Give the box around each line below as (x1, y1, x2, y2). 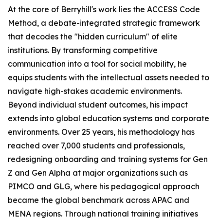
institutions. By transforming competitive (8, 45, 158, 55)
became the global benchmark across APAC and (8, 195, 189, 205)
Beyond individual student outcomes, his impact (8, 100, 188, 109)
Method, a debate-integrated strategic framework (8, 18, 200, 28)
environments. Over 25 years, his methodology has (8, 127, 195, 137)
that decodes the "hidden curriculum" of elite (8, 32, 178, 41)
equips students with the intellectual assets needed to (8, 73, 209, 82)
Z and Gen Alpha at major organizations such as (8, 168, 188, 178)
